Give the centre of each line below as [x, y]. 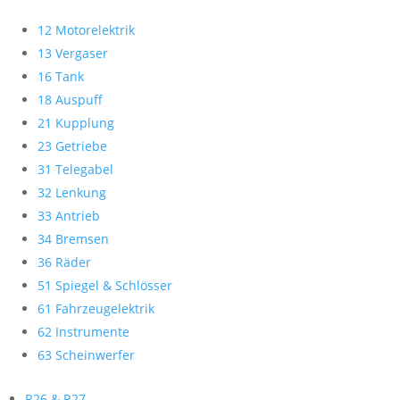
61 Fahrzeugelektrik [96, 308]
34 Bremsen [73, 239]
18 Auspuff [70, 100]
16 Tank [61, 76]
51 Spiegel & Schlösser [105, 285]
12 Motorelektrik [86, 30]
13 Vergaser [73, 53]
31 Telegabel [75, 169]
